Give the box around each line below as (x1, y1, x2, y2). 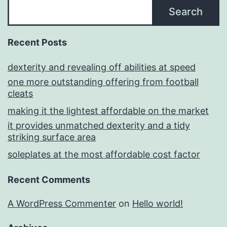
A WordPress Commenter (8, 198, 116, 209)
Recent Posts (8, 37, 67, 48)
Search (169, 6, 203, 18)
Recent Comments (8, 174, 90, 185)
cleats (8, 88, 33, 99)
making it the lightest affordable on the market (8, 105, 209, 117)
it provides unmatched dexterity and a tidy (8, 120, 190, 131)
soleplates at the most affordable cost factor (8, 149, 200, 160)
